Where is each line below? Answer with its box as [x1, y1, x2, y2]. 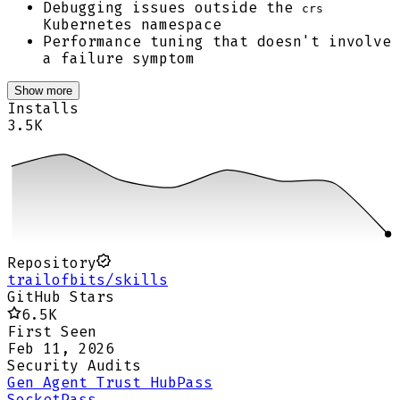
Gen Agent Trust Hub [7, 374, 177, 392]
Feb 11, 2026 [7, 340, 114, 358]
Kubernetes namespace [43, 16, 221, 34]
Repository [7, 254, 96, 272]
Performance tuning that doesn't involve [43, 33, 391, 51]
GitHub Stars [7, 288, 114, 306]
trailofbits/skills [7, 271, 168, 289]
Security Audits [7, 357, 141, 375]
